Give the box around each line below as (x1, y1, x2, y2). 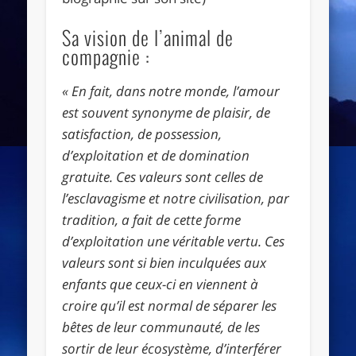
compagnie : (62, 41, 151, 71)
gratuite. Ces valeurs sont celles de (62, 167, 264, 186)
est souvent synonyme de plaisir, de (62, 103, 271, 122)
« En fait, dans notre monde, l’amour (62, 81, 281, 100)
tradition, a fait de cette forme (62, 210, 242, 229)
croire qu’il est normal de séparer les (62, 296, 277, 315)
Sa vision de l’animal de (62, 22, 234, 52)
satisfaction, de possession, (62, 124, 222, 143)
